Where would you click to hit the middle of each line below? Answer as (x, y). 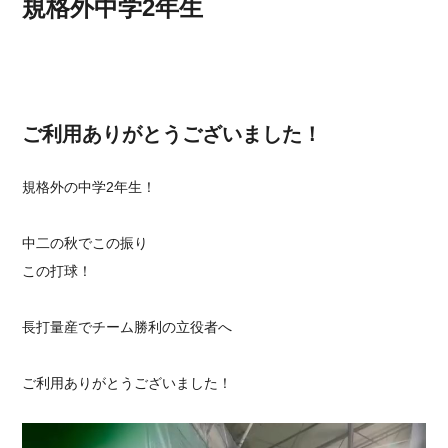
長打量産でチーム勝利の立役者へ (127, 327)
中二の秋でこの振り (85, 243)
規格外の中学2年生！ (89, 187)
